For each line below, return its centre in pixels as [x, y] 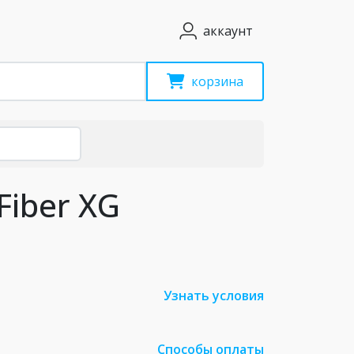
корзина [217, 81]
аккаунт [228, 31]
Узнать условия [214, 296]
